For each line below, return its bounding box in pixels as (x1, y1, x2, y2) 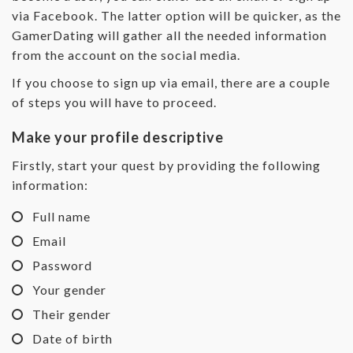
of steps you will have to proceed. (12, 94, 217, 110)
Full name (32, 208, 91, 224)
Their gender (32, 306, 111, 321)
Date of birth (32, 330, 113, 346)
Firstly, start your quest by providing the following (12, 157, 321, 173)
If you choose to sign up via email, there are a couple (12, 74, 330, 90)
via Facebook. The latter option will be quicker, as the (12, 7, 341, 23)
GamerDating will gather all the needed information (12, 27, 327, 43)
